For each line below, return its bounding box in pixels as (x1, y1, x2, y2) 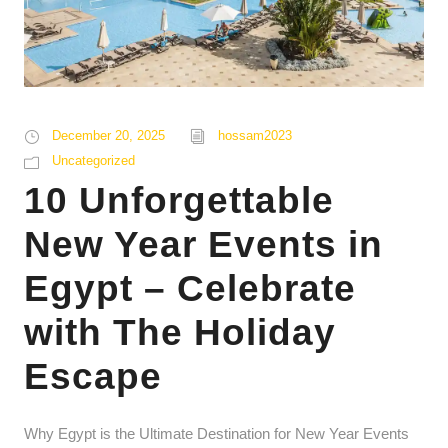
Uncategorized (52, 153, 135, 169)
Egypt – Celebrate (24, 268, 356, 310)
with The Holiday (24, 312, 336, 354)
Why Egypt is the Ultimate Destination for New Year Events (24, 425, 409, 443)
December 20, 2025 (52, 128, 165, 144)
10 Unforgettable (24, 180, 334, 222)
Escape (24, 356, 162, 398)
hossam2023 (218, 128, 292, 144)
